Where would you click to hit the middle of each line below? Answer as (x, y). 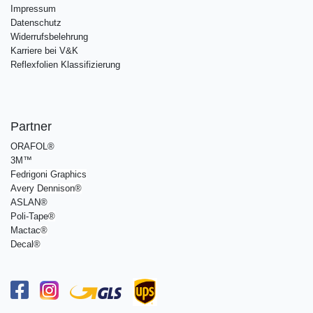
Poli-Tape (29, 217)
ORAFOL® (32, 147)
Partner (31, 127)
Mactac (26, 231)
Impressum (33, 9)
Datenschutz (36, 23)
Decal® (26, 245)
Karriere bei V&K (44, 51)
